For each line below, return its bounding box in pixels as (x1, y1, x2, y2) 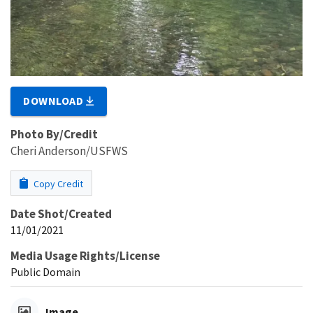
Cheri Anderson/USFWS (10, 143, 128, 159)
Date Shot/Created (10, 206, 112, 222)
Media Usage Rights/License (10, 248, 160, 264)
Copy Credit (31, 177, 83, 191)
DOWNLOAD (23, 94, 87, 108)
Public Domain (10, 265, 80, 279)
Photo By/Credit (10, 126, 98, 143)
